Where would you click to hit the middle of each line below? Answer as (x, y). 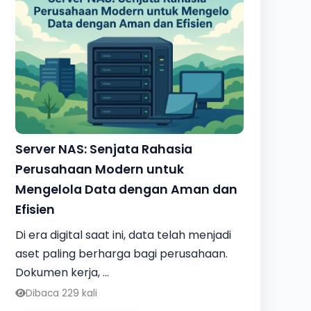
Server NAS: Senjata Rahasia (104, 149)
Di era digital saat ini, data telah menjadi (124, 235)
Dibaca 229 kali (62, 293)
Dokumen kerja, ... (62, 272)
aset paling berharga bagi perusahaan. (122, 253)
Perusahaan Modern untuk (100, 169)
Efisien (35, 209)
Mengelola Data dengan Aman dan (127, 189)
